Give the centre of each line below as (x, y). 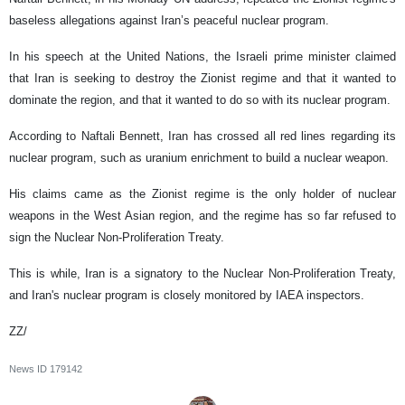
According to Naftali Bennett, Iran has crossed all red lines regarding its (202, 136)
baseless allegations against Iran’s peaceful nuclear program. (169, 20)
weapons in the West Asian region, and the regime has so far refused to (202, 215)
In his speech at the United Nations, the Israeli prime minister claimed (202, 56)
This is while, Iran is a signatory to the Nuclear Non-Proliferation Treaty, (202, 273)
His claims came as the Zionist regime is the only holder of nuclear (202, 193)
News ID (29, 368)
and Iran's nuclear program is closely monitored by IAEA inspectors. (187, 295)
